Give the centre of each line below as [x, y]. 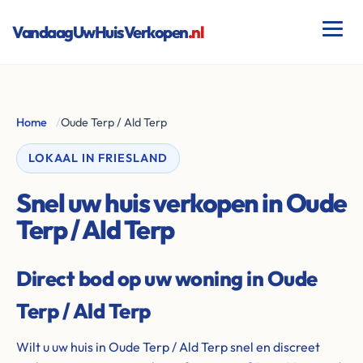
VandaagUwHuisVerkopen [100, 32]
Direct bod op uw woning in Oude [167, 278]
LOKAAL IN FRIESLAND [98, 158]
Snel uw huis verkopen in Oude [181, 203]
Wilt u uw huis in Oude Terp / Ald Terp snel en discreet [168, 347]
